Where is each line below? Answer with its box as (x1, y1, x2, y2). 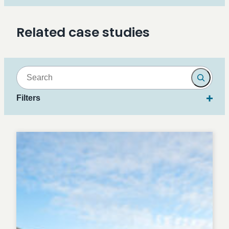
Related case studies (16, 24, 150, 42)
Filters (16, 94, 40, 103)
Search (16, 65, 44, 78)
